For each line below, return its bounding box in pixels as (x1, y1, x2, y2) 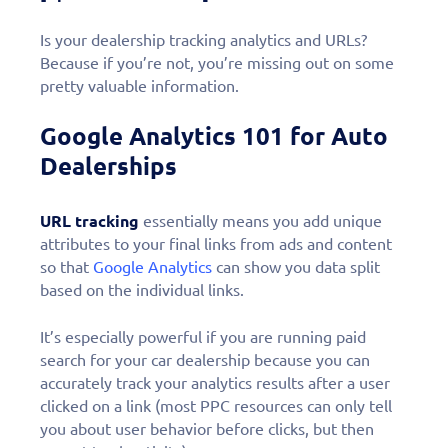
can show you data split (212, 257, 380, 276)
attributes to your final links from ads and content (40, 234, 392, 253)
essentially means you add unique (139, 211, 382, 230)
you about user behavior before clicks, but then (40, 419, 374, 438)
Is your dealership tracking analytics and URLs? (40, 30, 367, 49)
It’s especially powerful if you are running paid (40, 327, 366, 346)
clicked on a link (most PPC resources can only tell (40, 396, 392, 415)
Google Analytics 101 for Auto (40, 122, 388, 150)
